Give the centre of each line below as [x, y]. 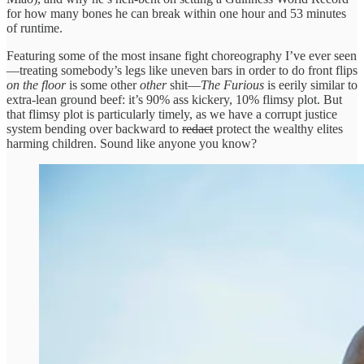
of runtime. [35, 28]
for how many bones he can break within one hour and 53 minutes [176, 13]
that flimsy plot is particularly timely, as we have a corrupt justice [172, 114]
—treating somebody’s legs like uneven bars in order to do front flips [182, 70]
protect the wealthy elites [278, 128]
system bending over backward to [94, 128]
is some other [103, 84]
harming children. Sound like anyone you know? [132, 143]
